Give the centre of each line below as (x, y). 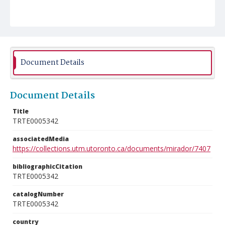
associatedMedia (41, 139)
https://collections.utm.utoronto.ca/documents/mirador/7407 (111, 148)
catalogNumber (38, 194)
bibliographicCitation (47, 166)
